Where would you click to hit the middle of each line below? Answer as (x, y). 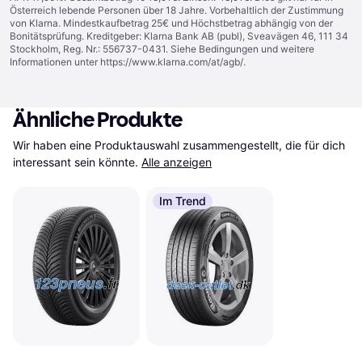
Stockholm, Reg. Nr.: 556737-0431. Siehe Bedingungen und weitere (162, 49)
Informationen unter (55, 62)
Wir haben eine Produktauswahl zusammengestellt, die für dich (179, 145)
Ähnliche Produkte (98, 120)
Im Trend (182, 201)
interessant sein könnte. (76, 162)
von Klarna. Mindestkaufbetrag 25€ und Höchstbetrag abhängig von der (171, 23)
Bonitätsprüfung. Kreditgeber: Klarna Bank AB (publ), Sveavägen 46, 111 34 (179, 36)
